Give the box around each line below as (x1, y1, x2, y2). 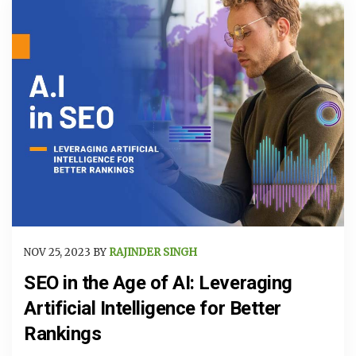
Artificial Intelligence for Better (24, 297, 281, 320)
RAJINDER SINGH (109, 245, 197, 259)
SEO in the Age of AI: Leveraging (24, 272, 292, 295)
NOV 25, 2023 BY (24, 245, 109, 259)
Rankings (24, 323, 102, 346)
